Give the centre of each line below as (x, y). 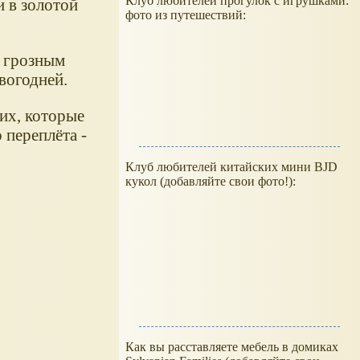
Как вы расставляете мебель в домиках (232, 347)
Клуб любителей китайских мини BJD (231, 167)
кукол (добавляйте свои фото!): (211, 181)
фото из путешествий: (186, 15)
